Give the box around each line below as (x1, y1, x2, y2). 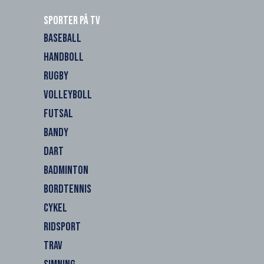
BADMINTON (44, 163, 88, 177)
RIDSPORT (44, 219, 81, 234)
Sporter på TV (44, 13, 100, 28)
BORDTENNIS (44, 181, 91, 196)
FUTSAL (44, 106, 73, 121)
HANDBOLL (44, 49, 84, 64)
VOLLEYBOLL (44, 87, 92, 102)
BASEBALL (44, 31, 81, 45)
